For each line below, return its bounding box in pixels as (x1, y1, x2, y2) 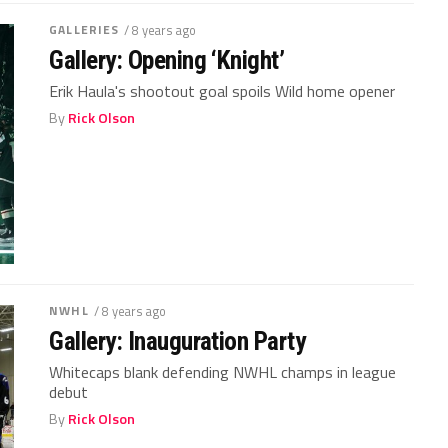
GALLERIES (49, 19, 120, 39)
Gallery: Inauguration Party (49, 325, 306, 356)
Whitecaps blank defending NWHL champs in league (49, 359, 397, 384)
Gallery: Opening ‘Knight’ (49, 44, 285, 75)
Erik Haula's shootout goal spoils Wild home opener (49, 78, 396, 103)
